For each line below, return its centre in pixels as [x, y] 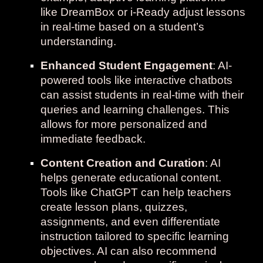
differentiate [191, 222]
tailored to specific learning [161, 236]
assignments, [75, 222]
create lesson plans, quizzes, [114, 207]
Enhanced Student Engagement [127, 65]
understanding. [79, 41]
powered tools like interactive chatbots [137, 80]
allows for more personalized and [124, 124]
